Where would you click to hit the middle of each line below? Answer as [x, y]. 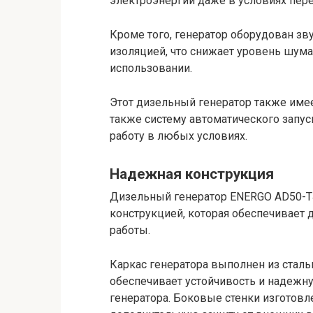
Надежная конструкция [192, 174]
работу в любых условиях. [179, 136]
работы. [130, 231]
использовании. [151, 68]
